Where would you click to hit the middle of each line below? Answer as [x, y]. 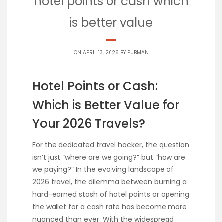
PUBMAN [138, 52]
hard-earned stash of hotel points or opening [111, 194]
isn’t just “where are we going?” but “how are [109, 157]
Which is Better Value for [106, 105]
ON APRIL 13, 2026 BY [100, 52]
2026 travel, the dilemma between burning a [110, 182]
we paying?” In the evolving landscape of [103, 170]
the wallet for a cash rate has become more [110, 207]
